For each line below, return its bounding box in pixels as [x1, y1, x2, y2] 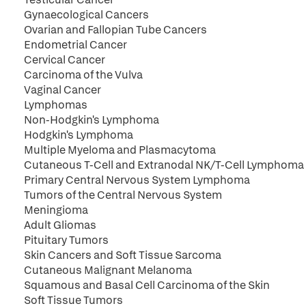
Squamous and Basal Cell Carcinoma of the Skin [24, 278, 270, 292]
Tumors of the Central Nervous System [24, 188, 222, 202]
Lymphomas [24, 98, 87, 112]
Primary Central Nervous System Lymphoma [24, 173, 250, 187]
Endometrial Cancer [24, 38, 127, 52]
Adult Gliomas [24, 218, 96, 232]
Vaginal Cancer [24, 83, 101, 97]
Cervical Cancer [24, 53, 105, 67]
